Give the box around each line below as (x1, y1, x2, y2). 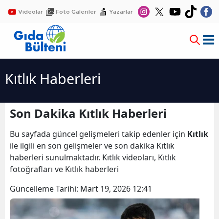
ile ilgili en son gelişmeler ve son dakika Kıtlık (10, 140, 175, 152)
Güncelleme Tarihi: (10, 183, 80, 195)
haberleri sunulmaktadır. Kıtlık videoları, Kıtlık (10, 152, 176, 163)
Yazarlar (109, 8, 133, 15)
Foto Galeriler (56, 8, 96, 15)
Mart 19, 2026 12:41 (80, 183, 152, 195)
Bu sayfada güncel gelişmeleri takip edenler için (10, 129, 187, 140)
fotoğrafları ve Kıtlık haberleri (10, 164, 121, 175)
